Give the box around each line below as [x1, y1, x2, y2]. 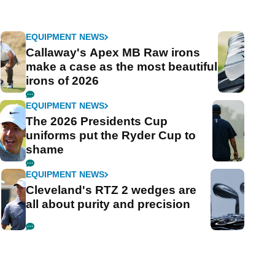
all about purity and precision [26, 198, 191, 211]
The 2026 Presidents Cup [26, 115, 168, 128]
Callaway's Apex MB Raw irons [26, 46, 201, 60]
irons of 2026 [26, 74, 99, 88]
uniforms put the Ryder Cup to [26, 129, 196, 142]
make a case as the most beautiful [26, 60, 218, 74]
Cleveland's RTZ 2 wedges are [26, 184, 197, 197]
